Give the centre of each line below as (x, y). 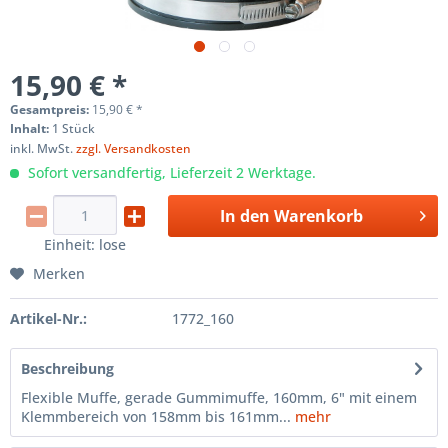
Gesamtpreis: (51, 109)
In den (244, 216)
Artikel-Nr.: (48, 318)
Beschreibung (67, 368)
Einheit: (71, 244)
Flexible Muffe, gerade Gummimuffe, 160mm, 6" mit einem (219, 397)
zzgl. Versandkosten (133, 148)
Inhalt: (31, 128)
